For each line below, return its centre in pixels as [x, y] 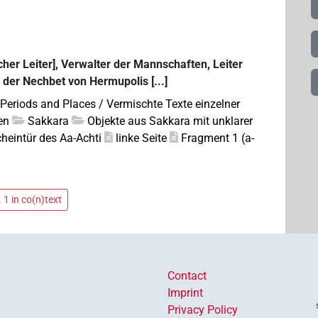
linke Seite [142, 138]
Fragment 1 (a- [218, 138]
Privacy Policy [203, 309]
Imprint [185, 292]
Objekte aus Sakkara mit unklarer [170, 121]
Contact [187, 275]
